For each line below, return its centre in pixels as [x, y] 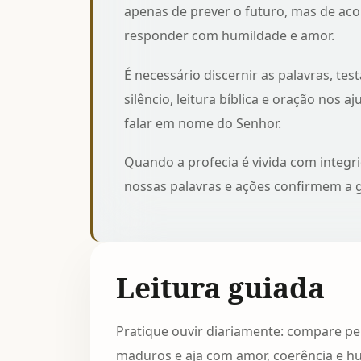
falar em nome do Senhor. [202, 123]
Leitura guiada [220, 286]
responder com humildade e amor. [229, 36]
